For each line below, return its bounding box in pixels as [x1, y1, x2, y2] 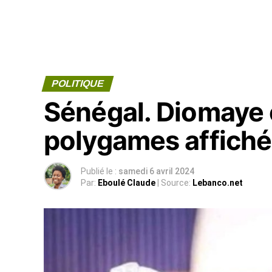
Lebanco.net [192, 178, 243, 188]
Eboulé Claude [98, 178, 157, 188]
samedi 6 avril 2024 [118, 166, 194, 176]
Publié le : [81, 166, 117, 176]
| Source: [157, 178, 191, 188]
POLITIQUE [50, 78, 106, 89]
